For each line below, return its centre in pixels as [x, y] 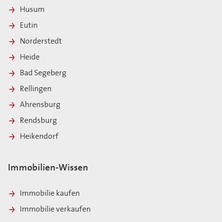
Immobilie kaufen [50, 194]
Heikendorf [40, 137]
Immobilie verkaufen [55, 209]
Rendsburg [39, 121]
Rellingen [36, 89]
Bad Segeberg [44, 73]
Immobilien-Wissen [48, 168]
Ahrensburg [41, 105]
